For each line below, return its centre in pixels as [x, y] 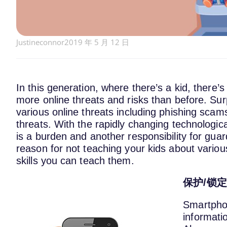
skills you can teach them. [75, 160]
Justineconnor [40, 42]
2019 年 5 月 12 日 [97, 42]
